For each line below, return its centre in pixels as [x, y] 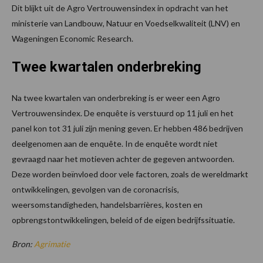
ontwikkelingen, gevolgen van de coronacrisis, [95, 189]
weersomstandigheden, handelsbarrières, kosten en [107, 204]
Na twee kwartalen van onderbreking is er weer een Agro [116, 97]
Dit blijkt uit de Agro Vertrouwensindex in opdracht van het [120, 8]
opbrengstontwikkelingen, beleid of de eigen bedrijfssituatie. [123, 220]
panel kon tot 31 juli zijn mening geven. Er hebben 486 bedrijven [127, 128]
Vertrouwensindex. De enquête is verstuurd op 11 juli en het [123, 113]
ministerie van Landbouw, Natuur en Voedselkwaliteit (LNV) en [126, 23]
